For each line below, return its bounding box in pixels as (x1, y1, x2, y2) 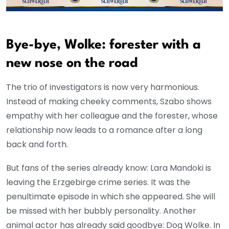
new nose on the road (6, 57, 138, 71)
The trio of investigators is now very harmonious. (6, 81, 199, 94)
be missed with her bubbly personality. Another (6, 205, 196, 217)
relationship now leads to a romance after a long (6, 124, 202, 136)
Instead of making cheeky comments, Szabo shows (6, 96, 212, 108)
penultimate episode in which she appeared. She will (6, 191, 215, 203)
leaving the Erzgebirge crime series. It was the (6, 176, 190, 189)
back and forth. (6, 139, 68, 151)
